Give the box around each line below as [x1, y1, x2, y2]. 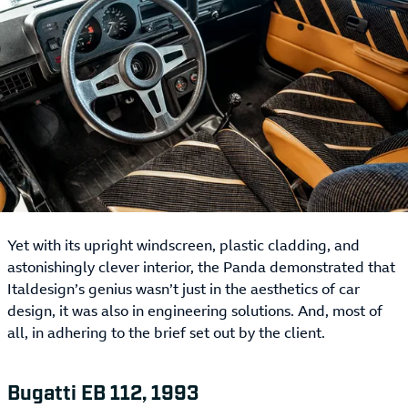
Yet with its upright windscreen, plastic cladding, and [7, 235, 360, 256]
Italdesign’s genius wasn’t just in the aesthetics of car [7, 279, 360, 300]
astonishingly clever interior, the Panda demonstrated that [7, 257, 395, 278]
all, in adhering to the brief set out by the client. [7, 322, 325, 343]
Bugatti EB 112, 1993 [7, 379, 199, 404]
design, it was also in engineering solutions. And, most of [7, 301, 382, 321]
